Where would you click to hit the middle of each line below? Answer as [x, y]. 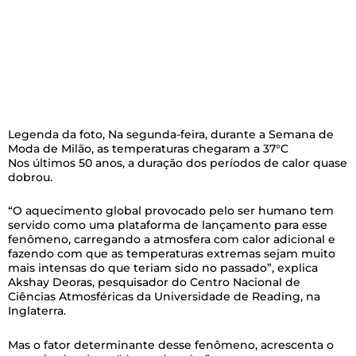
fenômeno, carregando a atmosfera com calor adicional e [172, 240]
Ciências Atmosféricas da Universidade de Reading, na [164, 297]
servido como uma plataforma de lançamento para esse [168, 225]
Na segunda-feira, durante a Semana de [221, 134]
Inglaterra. [37, 311]
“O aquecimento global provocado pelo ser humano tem [171, 211]
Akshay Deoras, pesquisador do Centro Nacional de [154, 282]
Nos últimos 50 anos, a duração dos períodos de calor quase [178, 163]
